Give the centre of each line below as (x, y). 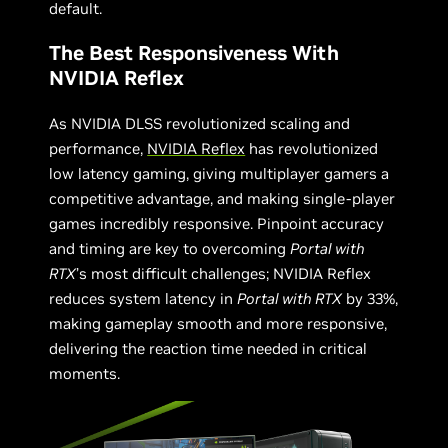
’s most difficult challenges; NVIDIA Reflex (224, 273)
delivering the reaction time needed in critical (208, 348)
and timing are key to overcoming (170, 248)
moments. (85, 373)
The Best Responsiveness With (194, 53)
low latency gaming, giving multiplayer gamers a (219, 173)
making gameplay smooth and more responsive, (218, 323)
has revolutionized (312, 148)
